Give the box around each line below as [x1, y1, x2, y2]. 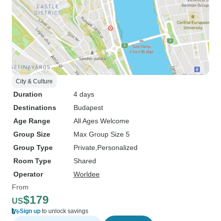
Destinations [13, 104, 56, 111]
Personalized [97, 144, 138, 151]
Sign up [20, 208, 40, 215]
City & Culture [16, 78, 53, 85]
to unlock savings [40, 208, 88, 215]
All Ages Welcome [74, 117, 129, 125]
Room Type [13, 157, 51, 165]
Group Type [13, 144, 53, 151]
